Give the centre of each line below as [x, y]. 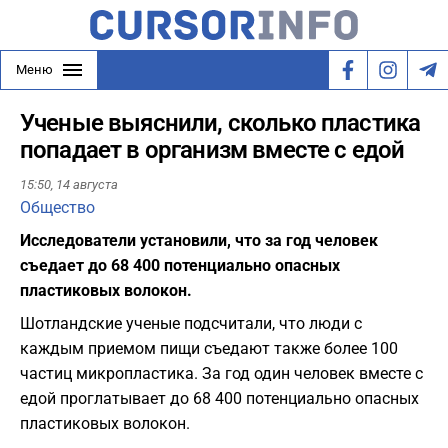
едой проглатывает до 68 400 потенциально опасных [219, 399]
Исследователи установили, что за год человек [199, 241]
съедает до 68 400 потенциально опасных [180, 266]
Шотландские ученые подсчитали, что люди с [191, 324]
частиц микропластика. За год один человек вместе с [221, 374]
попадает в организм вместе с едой [212, 150]
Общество [57, 208]
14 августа [87, 185]
